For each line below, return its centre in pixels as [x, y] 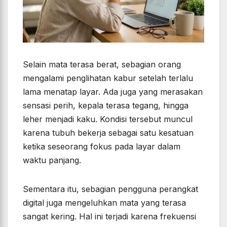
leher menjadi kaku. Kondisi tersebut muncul [108, 119]
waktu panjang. [52, 160]
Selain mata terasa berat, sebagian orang [102, 65]
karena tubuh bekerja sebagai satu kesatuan [108, 133]
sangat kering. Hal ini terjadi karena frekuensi [109, 217]
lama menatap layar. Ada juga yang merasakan [113, 92]
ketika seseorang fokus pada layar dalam [102, 147]
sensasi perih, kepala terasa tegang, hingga [106, 106]
